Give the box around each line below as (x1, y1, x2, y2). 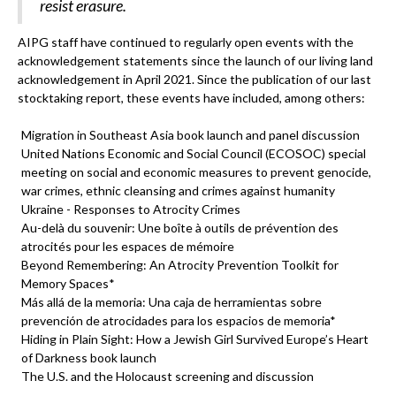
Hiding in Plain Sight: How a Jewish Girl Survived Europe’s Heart (21, 331, 369, 346)
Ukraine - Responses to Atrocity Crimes (21, 202, 240, 217)
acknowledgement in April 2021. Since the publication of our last (18, 72, 371, 87)
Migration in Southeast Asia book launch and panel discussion (21, 127, 362, 142)
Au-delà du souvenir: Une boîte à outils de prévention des (21, 220, 339, 235)
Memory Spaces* (21, 276, 115, 291)
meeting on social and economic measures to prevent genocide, (21, 164, 371, 179)
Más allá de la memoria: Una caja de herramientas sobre (21, 294, 322, 309)
